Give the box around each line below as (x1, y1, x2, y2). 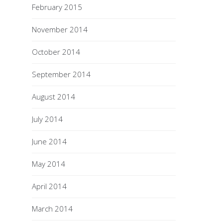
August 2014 (32, 92, 76, 102)
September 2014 (32, 69, 91, 79)
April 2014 (32, 181, 67, 191)
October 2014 (32, 47, 81, 57)
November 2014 (32, 24, 88, 34)
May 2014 (32, 159, 66, 169)
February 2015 (32, 2, 83, 12)
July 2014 (32, 114, 63, 124)
